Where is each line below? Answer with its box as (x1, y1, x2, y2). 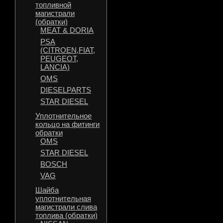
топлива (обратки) (35, 211, 98, 220)
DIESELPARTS (40, 86, 91, 94)
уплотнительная (35, 194, 91, 203)
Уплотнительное (35, 111, 92, 120)
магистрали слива (35, 203, 97, 211)
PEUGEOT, (40, 54, 78, 63)
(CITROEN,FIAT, (40, 46, 95, 54)
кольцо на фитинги (35, 120, 100, 128)
